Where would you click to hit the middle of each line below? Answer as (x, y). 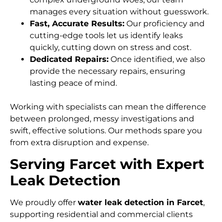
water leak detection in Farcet (140, 202)
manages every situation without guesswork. (119, 12)
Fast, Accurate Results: (77, 24)
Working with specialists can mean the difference (108, 107)
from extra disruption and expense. (79, 143)
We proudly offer (44, 202)
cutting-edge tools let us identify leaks (106, 36)
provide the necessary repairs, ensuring (108, 71)
